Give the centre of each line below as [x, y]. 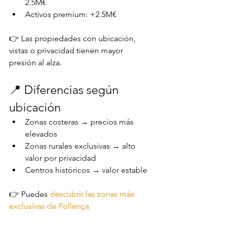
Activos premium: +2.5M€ [71, 14]
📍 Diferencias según [65, 89]
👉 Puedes [29, 194]
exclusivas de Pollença [49, 206]
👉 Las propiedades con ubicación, [73, 38]
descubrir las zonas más [93, 194]
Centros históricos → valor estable [86, 170]
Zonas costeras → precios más [80, 122]
